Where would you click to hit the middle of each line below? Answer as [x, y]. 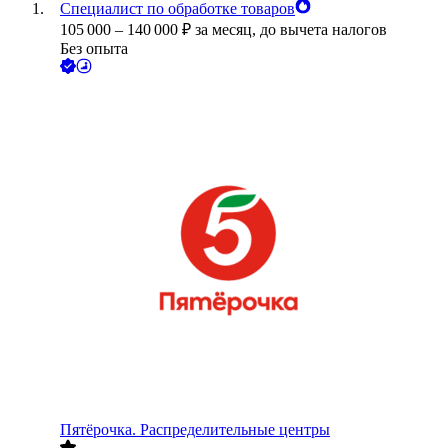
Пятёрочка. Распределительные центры [195, 430]
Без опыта [94, 49]
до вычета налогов [323, 30]
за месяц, [227, 30]
